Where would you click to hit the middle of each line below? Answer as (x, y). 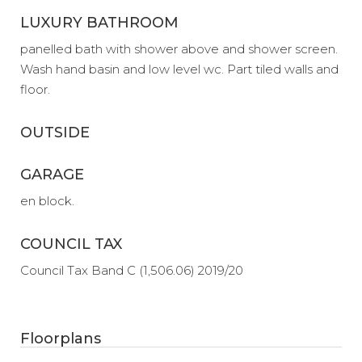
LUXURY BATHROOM (99, 22)
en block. (47, 200)
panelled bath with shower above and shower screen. (179, 48)
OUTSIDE (55, 133)
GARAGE (52, 174)
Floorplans (61, 338)
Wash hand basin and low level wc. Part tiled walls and (179, 69)
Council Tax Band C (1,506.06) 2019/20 (132, 270)
